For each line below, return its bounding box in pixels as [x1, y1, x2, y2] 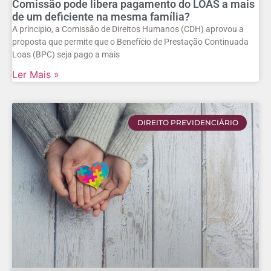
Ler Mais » [12, 68, 59, 80]
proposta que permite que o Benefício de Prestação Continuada [12, 36, 249, 47]
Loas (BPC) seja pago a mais [12, 49, 120, 59]
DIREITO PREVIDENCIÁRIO [137, 117, 238, 127]
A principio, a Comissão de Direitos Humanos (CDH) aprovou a [12, 24, 244, 34]
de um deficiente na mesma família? [12, 10, 190, 23]
